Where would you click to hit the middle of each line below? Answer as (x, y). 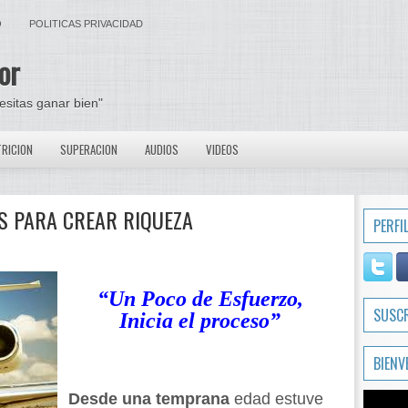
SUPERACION (89, 149)
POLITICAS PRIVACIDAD (86, 24)
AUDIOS (162, 149)
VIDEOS (222, 149)
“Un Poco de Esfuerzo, (200, 299)
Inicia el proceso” (200, 321)
